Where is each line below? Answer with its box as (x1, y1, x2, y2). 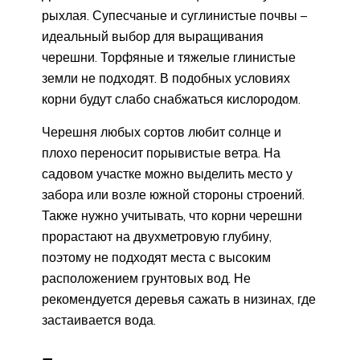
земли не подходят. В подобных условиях (42, 70, 290, 87)
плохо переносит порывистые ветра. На (42, 145, 280, 162)
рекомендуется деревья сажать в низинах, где (42, 291, 316, 308)
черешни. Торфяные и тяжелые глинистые (42, 49, 296, 66)
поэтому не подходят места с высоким (42, 249, 271, 266)
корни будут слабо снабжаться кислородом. (42, 91, 301, 108)
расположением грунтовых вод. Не (42, 270, 251, 287)
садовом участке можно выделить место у (42, 166, 292, 182)
